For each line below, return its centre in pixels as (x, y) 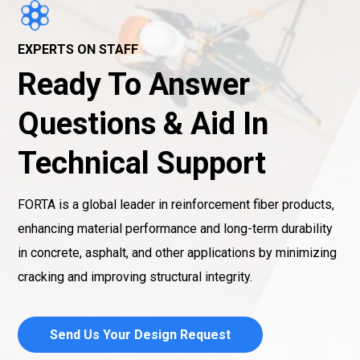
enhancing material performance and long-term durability (175, 229)
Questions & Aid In (143, 124)
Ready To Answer (134, 84)
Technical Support (142, 163)
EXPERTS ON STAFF (78, 49)
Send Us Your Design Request (140, 335)
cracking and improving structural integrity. (135, 277)
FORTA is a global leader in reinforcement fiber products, (176, 205)
